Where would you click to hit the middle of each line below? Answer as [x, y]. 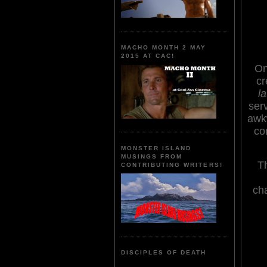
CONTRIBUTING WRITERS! [172, 164]
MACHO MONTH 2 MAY [164, 48]
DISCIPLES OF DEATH [164, 253]
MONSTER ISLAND [156, 148]
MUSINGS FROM [152, 156]
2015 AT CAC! [148, 56]
